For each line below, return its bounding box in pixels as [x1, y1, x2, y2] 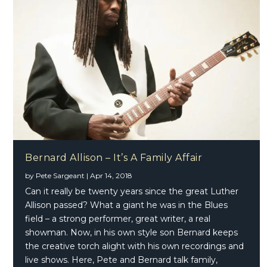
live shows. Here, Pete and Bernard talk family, [25, 254, 218, 265]
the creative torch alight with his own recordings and [25, 240, 244, 252]
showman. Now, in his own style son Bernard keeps [25, 226, 238, 238]
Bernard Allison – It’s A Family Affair [25, 151, 203, 163]
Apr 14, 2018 [90, 170, 133, 180]
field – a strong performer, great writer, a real [25, 213, 211, 224]
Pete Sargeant [36, 170, 85, 180]
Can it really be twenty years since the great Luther [25, 185, 239, 197]
